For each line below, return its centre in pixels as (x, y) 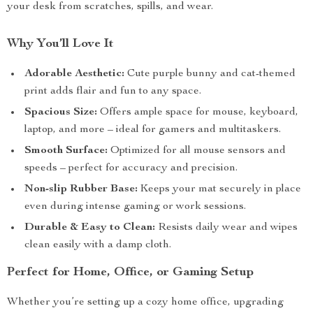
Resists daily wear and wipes (226, 228)
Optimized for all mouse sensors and (197, 151)
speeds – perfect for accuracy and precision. (131, 168)
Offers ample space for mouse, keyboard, (198, 112)
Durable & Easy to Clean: (90, 228)
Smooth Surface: (66, 151)
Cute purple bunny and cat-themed (210, 74)
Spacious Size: (61, 112)
